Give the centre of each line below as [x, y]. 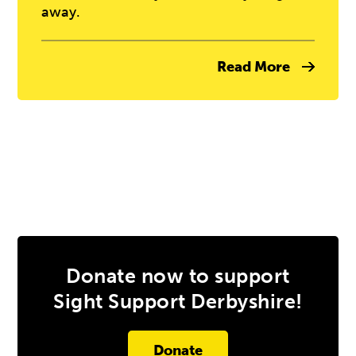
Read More [253, 67]
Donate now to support [178, 276]
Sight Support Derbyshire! [178, 302]
